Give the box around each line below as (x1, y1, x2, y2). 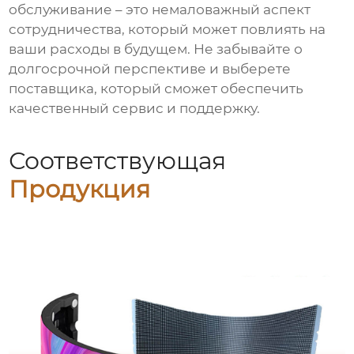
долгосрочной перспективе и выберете (9, 60, 292, 77)
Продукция (9, 174, 151, 204)
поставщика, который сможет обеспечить (9, 80, 304, 96)
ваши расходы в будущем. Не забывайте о (9, 40, 303, 57)
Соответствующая (9, 145, 227, 175)
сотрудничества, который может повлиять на (9, 21, 326, 37)
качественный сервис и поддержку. (9, 100, 261, 116)
